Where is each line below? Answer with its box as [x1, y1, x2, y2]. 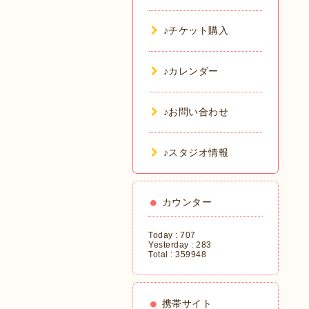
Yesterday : [148, 240, 196, 250]
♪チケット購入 [163, 25, 228, 36]
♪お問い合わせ [163, 106, 228, 117]
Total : [148, 250, 175, 259]
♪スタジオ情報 [163, 147, 228, 158]
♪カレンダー [163, 66, 219, 77]
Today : [148, 230, 180, 240]
